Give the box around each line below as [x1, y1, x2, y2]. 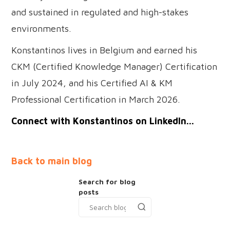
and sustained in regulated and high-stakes [11, 6, 189, 17]
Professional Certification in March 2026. [11, 93, 181, 105]
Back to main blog [11, 155, 92, 166]
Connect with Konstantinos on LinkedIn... [11, 115, 195, 126]
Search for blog [79, 177, 136, 186]
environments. [11, 23, 72, 34]
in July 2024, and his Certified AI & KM [11, 77, 173, 88]
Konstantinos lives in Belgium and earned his [11, 44, 198, 55]
